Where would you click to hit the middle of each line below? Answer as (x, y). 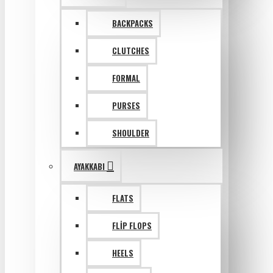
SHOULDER (131, 133)
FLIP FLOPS (132, 225)
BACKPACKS (133, 23)
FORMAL (126, 78)
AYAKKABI (89, 166)
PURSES (126, 105)
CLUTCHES (131, 51)
